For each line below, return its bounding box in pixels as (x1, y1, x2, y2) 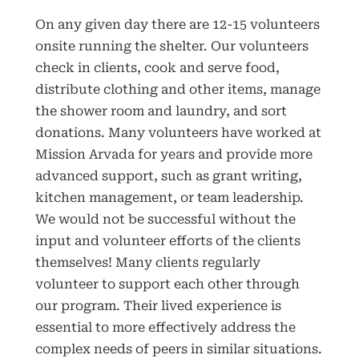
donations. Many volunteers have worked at (34, 124, 321, 140)
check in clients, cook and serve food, (34, 59, 280, 75)
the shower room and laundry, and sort (34, 103, 287, 119)
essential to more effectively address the (34, 319, 296, 335)
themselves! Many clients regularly (34, 254, 260, 270)
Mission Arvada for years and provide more (34, 146, 313, 162)
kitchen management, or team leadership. (34, 189, 304, 205)
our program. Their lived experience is (34, 297, 281, 313)
